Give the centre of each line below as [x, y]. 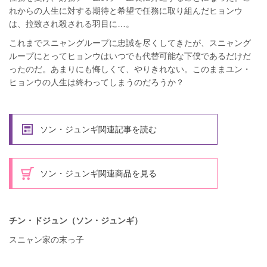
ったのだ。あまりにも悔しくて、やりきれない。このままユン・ [130, 69]
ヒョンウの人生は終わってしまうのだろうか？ [97, 82]
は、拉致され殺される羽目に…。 [72, 24]
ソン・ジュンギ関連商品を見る [98, 173]
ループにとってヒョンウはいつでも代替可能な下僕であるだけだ [130, 56]
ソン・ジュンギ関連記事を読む [98, 129]
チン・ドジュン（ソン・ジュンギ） [76, 220]
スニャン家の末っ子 [46, 239]
